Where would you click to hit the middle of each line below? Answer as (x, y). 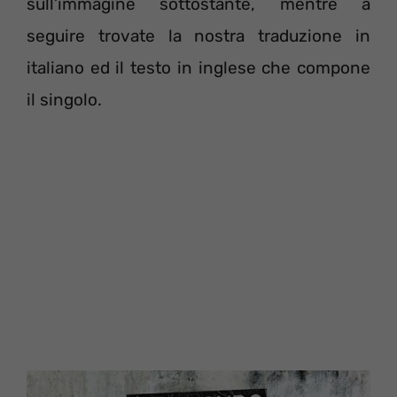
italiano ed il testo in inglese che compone (198, 68)
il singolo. (64, 100)
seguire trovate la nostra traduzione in (198, 36)
